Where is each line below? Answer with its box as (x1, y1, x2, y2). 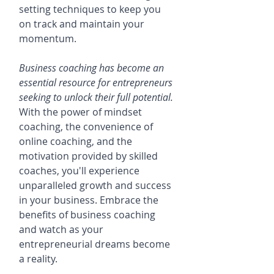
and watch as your (19, 223, 106, 236)
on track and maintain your (19, 17, 147, 31)
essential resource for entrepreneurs (19, 76, 175, 89)
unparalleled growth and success (19, 179, 174, 192)
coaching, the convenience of (19, 120, 155, 133)
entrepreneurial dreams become (19, 237, 172, 251)
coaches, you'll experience (19, 164, 142, 177)
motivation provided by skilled (19, 149, 160, 163)
